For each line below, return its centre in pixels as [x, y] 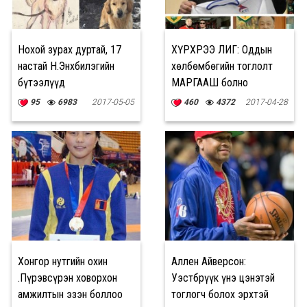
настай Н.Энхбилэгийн [66, 66]
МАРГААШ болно [210, 83]
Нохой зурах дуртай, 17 [70, 50]
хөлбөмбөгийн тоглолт [222, 66]
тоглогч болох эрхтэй [220, 294]
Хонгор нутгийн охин [63, 261]
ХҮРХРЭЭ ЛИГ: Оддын [222, 50]
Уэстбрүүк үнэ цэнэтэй [223, 278]
